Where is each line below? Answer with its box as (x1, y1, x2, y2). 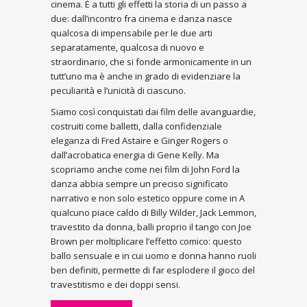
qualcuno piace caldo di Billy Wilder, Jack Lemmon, (51, 206, 256, 219)
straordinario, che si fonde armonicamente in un (51, 56, 251, 68)
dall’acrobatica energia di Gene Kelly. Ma (51, 149, 219, 161)
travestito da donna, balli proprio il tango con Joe (51, 221, 251, 233)
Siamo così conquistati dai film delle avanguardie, (51, 106, 256, 118)
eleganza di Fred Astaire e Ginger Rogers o (51, 134, 228, 147)
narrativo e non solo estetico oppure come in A (51, 192, 245, 204)
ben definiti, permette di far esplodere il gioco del (51, 264, 255, 276)
